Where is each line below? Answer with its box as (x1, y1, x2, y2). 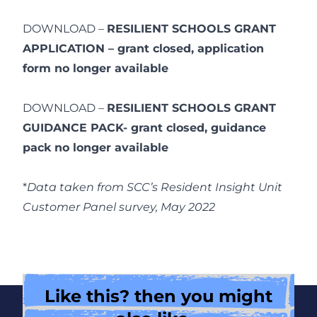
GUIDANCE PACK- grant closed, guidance (23, 121, 266, 135)
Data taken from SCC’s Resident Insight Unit (27, 180, 282, 195)
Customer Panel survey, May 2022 (23, 200, 215, 214)
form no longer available (23, 62, 168, 76)
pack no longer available (23, 141, 168, 155)
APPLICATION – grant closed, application (23, 42, 264, 56)
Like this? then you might (45, 286, 272, 307)
